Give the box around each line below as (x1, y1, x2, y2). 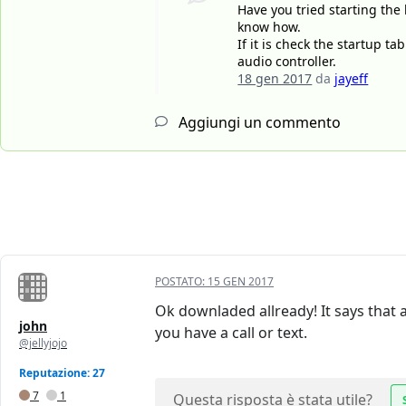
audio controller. (237, 53, 337, 71)
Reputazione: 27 (19, 365, 105, 382)
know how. (237, 18, 302, 36)
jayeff (334, 70, 369, 88)
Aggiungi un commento (175, 112, 341, 133)
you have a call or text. (155, 323, 307, 343)
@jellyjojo (19, 335, 67, 352)
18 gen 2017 (237, 70, 313, 88)
